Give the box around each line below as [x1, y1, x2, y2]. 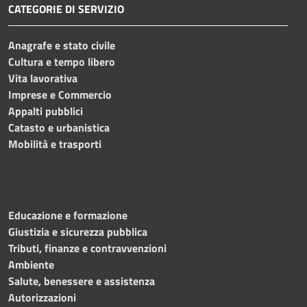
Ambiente [8, 256, 54, 273]
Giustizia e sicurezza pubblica [8, 223, 147, 241]
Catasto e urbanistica [8, 119, 110, 136]
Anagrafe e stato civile [8, 37, 115, 54]
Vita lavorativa [8, 70, 77, 87]
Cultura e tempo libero [8, 53, 115, 71]
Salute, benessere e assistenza [8, 273, 155, 290]
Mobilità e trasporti [8, 136, 101, 153]
